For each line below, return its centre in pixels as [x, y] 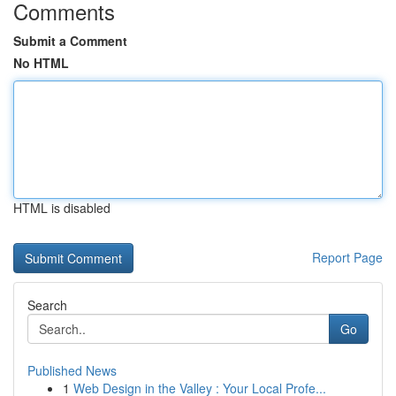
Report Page [347, 257]
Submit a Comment [70, 41]
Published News [72, 370]
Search [47, 305]
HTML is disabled [62, 208]
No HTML [41, 63]
